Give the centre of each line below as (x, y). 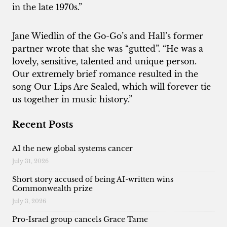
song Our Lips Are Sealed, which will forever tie (111, 86)
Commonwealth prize (52, 188)
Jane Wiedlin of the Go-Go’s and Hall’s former (108, 36)
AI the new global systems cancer (72, 148)
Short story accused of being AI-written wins (93, 179)
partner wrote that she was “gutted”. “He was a (108, 48)
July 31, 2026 (30, 161)
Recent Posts (43, 124)
